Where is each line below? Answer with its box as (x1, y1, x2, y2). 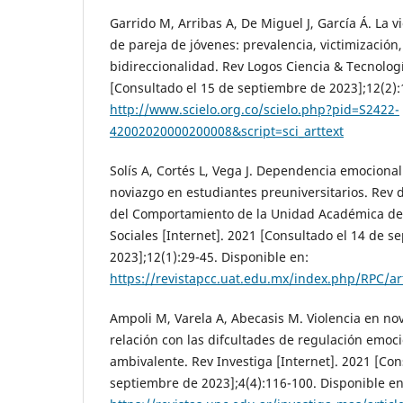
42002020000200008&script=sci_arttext (110, 122, 344, 140)
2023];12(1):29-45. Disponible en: (110, 248, 309, 266)
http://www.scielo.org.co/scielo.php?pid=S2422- (110, 101, 399, 119)
